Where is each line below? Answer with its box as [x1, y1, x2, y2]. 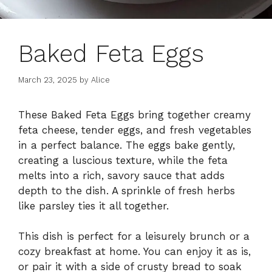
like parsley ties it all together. [18, 199, 169, 212]
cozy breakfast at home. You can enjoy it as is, [18, 245, 251, 258]
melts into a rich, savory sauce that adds [18, 169, 225, 182]
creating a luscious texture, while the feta [18, 154, 228, 166]
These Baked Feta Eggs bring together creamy [18, 108, 251, 121]
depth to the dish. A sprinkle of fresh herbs [18, 184, 235, 197]
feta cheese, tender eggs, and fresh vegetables [18, 123, 251, 136]
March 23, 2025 [18, 75, 77, 84]
